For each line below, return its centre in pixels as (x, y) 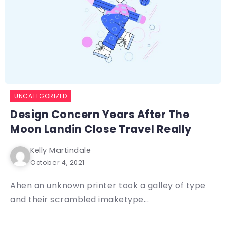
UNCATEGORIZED (41, 96)
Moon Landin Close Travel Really (101, 129)
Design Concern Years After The (100, 115)
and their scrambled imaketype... (79, 200)
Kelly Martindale (61, 151)
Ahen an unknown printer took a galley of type (108, 186)
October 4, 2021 (58, 163)
